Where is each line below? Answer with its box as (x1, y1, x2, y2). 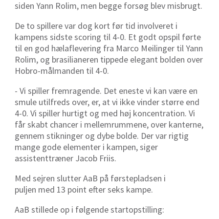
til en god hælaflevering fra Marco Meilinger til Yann (15, 43, 203, 54)
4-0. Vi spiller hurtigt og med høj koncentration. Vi (15, 108, 195, 119)
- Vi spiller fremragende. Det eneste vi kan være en (15, 85, 197, 97)
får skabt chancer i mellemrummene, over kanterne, (15, 119, 203, 131)
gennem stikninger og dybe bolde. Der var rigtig (15, 130, 189, 142)
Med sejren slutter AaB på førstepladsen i (15, 173, 166, 184)
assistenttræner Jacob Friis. (15, 153, 118, 164)
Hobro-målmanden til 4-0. (15, 65, 111, 77)
